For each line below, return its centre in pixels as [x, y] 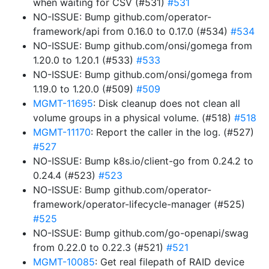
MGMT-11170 [62, 132]
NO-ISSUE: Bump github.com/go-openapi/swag [141, 233]
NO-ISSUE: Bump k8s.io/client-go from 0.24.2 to [143, 161]
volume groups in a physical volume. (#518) [134, 118]
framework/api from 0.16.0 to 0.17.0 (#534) [132, 31]
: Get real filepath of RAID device [170, 262]
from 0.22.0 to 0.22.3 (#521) [100, 247]
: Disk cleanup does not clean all [167, 103]
